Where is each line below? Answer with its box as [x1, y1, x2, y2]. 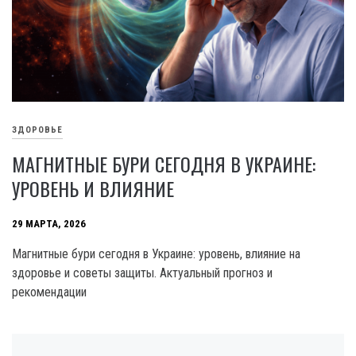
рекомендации [12, 284, 87, 300]
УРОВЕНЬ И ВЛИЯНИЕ [12, 173, 174, 203]
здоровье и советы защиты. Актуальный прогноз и [12, 265, 273, 281]
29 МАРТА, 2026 [12, 217, 86, 230]
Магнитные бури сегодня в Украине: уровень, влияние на [12, 246, 300, 261]
